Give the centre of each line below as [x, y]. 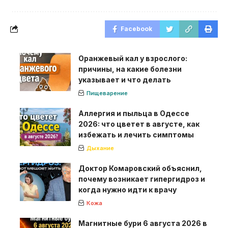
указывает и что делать [125, 79]
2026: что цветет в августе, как [139, 124]
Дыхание [100, 148]
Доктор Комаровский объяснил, [140, 168]
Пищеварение [107, 93]
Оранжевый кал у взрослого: [133, 58]
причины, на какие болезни [130, 69]
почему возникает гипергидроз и [142, 179]
